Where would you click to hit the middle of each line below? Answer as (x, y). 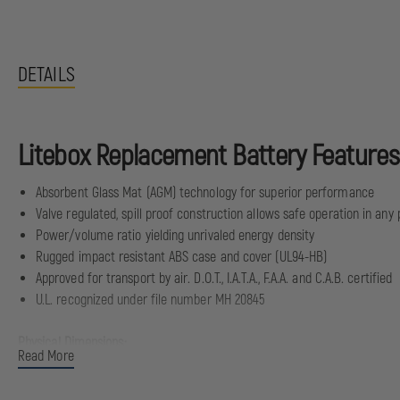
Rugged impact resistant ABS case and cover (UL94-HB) (182, 257)
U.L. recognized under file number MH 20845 (150, 300)
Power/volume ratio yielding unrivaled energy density (175, 236)
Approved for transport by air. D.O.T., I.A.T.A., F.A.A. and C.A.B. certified (214, 279)
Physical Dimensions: (72, 343)
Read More (46, 356)
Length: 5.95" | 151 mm (92, 364)
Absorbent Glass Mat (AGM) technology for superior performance (205, 193)
